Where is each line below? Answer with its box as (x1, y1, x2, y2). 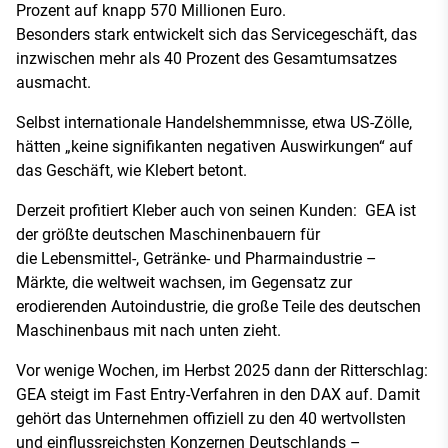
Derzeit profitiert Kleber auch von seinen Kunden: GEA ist (16, 201, 416, 220)
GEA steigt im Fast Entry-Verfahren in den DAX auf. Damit (16, 385, 420, 404)
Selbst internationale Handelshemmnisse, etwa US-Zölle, (16, 113, 412, 132)
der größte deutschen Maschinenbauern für (16, 225, 320, 244)
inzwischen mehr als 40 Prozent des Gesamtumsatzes (16, 49, 397, 68)
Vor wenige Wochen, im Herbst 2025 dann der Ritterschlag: (16, 361, 428, 380)
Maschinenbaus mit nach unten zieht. (16, 321, 281, 340)
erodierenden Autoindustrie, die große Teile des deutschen (16, 297, 421, 316)
